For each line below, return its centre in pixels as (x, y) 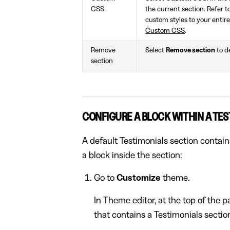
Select (156, 51)
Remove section (190, 51)
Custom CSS (165, 31)
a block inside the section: (132, 155)
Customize (138, 178)
